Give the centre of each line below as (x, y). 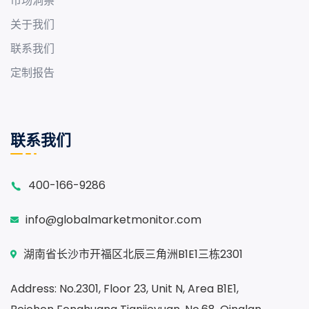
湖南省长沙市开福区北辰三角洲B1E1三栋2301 (133, 254)
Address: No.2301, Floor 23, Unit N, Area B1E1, (124, 289)
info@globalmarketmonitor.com (113, 220)
